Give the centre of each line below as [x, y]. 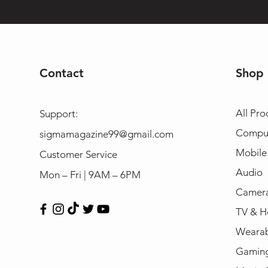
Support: [58, 113]
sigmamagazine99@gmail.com [106, 134]
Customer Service [78, 154]
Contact [61, 73]
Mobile [251, 152]
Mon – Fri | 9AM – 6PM [90, 174]
